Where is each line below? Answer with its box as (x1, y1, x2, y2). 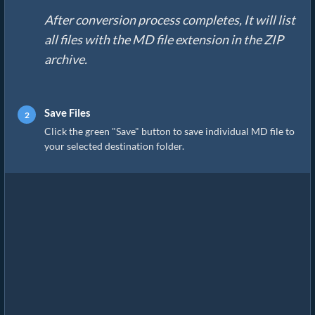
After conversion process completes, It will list (44, 12, 295, 28)
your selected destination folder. (44, 140, 184, 153)
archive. (44, 51, 87, 67)
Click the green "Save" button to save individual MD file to (44, 125, 295, 138)
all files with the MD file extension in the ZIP (44, 32, 283, 48)
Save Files (44, 106, 91, 120)
